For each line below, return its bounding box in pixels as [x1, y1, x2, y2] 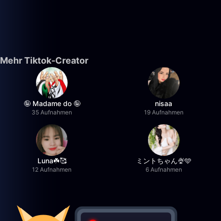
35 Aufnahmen [32, 109, 73, 116]
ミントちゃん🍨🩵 [136, 156, 191, 165]
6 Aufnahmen [145, 166, 182, 173]
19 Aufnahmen [144, 109, 184, 116]
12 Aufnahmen [32, 166, 72, 173]
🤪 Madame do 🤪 [23, 99, 80, 108]
